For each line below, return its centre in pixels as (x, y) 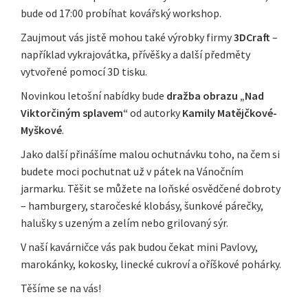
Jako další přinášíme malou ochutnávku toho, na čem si (150, 154)
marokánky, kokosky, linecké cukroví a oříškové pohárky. (151, 264)
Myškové (41, 130)
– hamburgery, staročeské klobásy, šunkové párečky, (142, 206)
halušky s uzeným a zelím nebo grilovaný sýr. (124, 223)
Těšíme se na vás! (62, 288)
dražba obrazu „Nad (215, 96)
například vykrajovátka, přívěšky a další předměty (135, 55)
